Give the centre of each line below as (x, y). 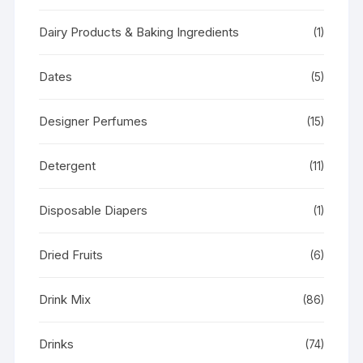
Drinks (57, 344)
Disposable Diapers (94, 210)
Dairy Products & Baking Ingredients (139, 32)
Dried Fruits (71, 254)
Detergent (68, 165)
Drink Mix (65, 299)
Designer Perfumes (94, 121)
